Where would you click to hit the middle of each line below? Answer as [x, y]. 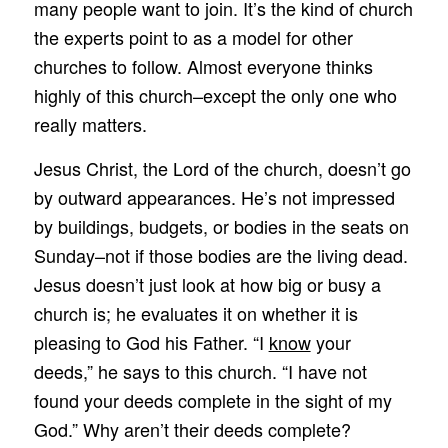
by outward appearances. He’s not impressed [214, 197]
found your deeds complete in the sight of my [212, 400]
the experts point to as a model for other [193, 37]
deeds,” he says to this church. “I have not [200, 371]
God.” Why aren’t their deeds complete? [192, 429]
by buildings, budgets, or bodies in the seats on [221, 226]
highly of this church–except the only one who [215, 95]
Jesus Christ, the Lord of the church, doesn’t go [222, 168]
